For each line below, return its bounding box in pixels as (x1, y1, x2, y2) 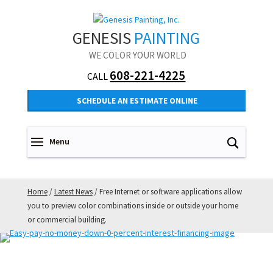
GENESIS (73, 27, 135, 49)
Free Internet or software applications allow (99, 186, 242, 197)
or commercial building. (27, 214, 107, 225)
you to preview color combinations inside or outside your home (27, 200, 238, 211)
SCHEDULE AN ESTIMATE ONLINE (76, 95, 197, 107)
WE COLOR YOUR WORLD (89, 49, 187, 62)
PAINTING (134, 27, 200, 49)
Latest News (54, 186, 93, 197)
